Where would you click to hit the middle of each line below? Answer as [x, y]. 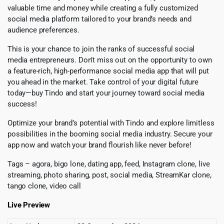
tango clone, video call [44, 186]
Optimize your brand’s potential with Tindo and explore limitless [111, 123]
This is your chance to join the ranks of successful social [101, 49]
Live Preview [29, 205]
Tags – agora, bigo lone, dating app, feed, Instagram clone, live [109, 164]
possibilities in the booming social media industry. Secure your [110, 134]
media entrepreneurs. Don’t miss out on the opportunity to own [110, 60]
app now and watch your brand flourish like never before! [99, 145]
